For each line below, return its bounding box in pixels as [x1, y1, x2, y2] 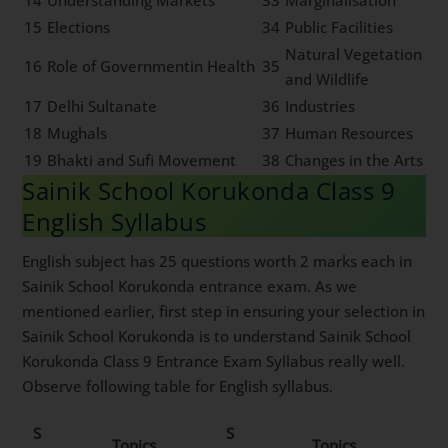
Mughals [47, 123, 108, 144]
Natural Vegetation [285, 44, 423, 65]
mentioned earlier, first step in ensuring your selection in [22, 301, 426, 322]
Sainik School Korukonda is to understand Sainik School [22, 326, 412, 347]
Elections [47, 17, 111, 38]
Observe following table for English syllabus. [22, 376, 334, 397]
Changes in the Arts [285, 150, 424, 171]
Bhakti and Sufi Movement [47, 150, 237, 171]
